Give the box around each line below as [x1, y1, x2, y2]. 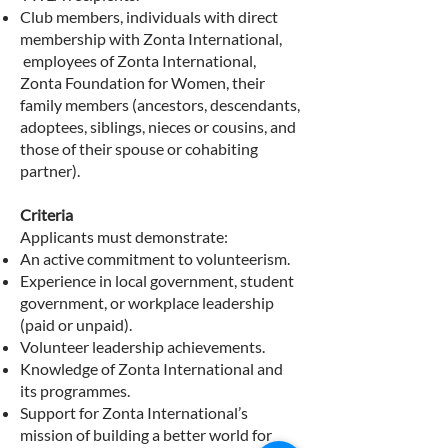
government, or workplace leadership [20, 293, 274, 312]
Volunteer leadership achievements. [20, 337, 265, 356]
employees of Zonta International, [20, 51, 256, 70]
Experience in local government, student [20, 271, 294, 290]
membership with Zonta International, [20, 29, 282, 48]
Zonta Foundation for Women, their [20, 73, 265, 92]
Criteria [20, 205, 73, 224]
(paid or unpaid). [20, 315, 132, 334]
